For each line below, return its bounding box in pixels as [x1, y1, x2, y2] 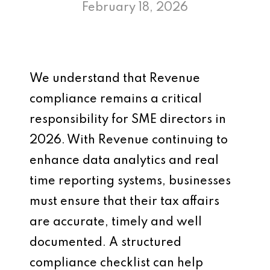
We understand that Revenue [30, 73, 200, 85]
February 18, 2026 [82, 2, 188, 14]
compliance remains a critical [30, 93, 202, 105]
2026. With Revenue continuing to [30, 134, 228, 146]
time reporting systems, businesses [30, 175, 231, 187]
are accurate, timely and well [30, 216, 202, 228]
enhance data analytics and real [30, 155, 219, 167]
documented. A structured [30, 237, 181, 249]
